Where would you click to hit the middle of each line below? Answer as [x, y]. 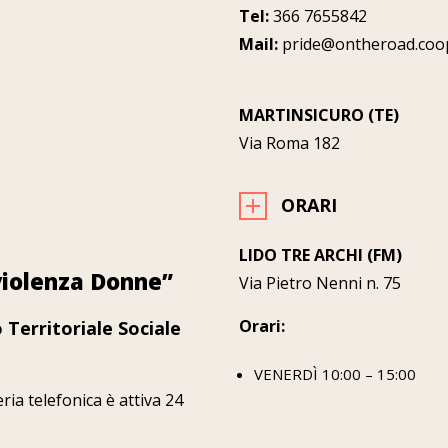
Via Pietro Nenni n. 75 [320, 283]
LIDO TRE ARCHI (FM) [320, 255]
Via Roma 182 [289, 142]
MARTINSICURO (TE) [319, 114]
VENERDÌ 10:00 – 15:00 [335, 374]
